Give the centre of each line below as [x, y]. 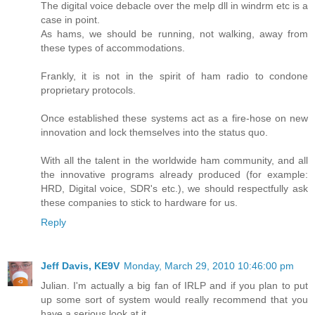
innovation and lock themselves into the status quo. [154, 133]
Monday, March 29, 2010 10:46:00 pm [209, 266]
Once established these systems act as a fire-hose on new [174, 118]
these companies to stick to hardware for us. [139, 203]
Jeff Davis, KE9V [80, 266]
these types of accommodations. [113, 48]
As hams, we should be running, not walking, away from [174, 34]
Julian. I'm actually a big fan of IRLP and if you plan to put [174, 286]
